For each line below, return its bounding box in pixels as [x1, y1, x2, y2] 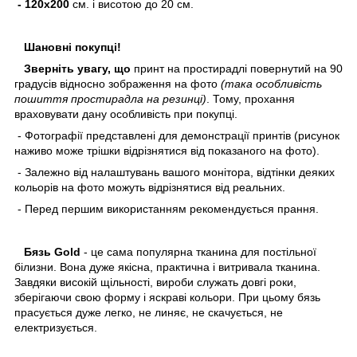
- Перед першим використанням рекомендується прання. [14, 202, 319, 215]
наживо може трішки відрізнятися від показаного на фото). [14, 143, 320, 157]
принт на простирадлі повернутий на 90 [131, 61, 343, 75]
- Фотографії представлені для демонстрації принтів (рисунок [14, 128, 339, 142]
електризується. [14, 320, 97, 334]
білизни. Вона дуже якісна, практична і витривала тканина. [14, 260, 320, 273]
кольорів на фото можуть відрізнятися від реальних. [14, 180, 285, 194]
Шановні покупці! [14, 40, 121, 53]
